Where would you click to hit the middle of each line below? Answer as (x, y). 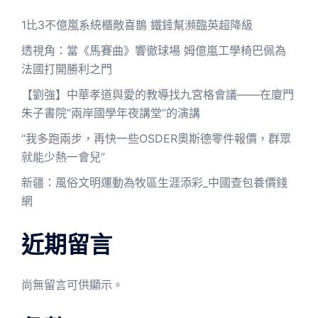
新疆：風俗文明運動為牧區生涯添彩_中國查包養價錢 (154, 182)
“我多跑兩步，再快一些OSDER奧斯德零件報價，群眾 (156, 138)
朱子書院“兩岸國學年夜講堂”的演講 (111, 113)
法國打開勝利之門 (67, 69)
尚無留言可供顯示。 (72, 285)
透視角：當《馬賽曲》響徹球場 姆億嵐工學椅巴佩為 (154, 50)
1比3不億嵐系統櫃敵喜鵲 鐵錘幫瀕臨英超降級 (137, 25)
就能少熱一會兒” (63, 157)
